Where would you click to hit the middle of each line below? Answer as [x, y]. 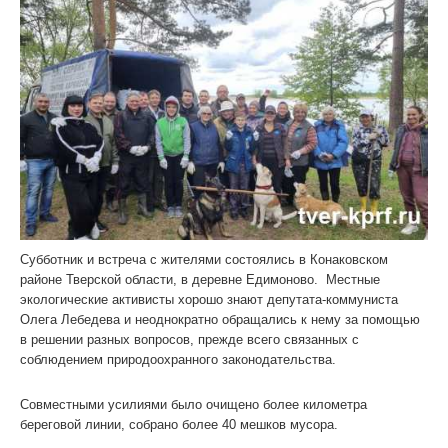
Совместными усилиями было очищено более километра [193, 404]
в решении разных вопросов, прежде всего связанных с [189, 339]
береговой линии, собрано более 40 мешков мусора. [179, 424]
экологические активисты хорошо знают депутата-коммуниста [209, 299]
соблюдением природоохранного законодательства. [178, 359]
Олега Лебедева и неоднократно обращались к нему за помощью [220, 319]
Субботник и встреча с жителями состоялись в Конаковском [204, 259]
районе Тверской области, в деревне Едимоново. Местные [200, 279]
